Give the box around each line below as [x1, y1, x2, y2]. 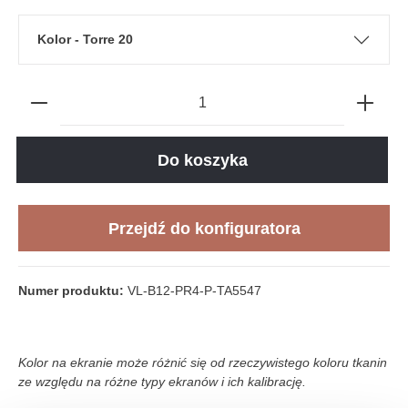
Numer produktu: [18, 283, 127, 299]
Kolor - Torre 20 [75, 32, 133, 46]
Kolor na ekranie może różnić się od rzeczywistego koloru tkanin [18, 355, 387, 371]
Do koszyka [157, 150, 248, 170]
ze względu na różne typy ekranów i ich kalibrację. [18, 374, 306, 390]
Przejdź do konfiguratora [107, 219, 301, 239]
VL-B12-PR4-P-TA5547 [127, 283, 261, 299]
